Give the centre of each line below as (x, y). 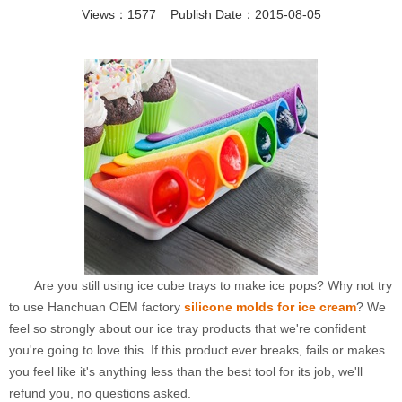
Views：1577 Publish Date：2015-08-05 (201, 14)
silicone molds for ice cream (270, 307)
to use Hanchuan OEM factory (96, 307)
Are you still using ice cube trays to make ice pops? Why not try (213, 285)
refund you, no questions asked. (100, 393)
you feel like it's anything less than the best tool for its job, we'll (186, 371)
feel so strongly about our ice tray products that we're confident (188, 328)
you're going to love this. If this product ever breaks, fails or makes (197, 350)
